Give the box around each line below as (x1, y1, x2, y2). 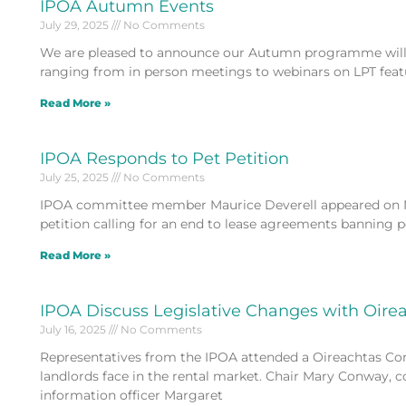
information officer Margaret (39, 386, 223, 403)
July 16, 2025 (39, 322, 109, 336)
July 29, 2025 (39, 17, 111, 32)
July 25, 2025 (39, 169, 111, 184)
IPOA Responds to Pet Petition (39, 148, 289, 169)
